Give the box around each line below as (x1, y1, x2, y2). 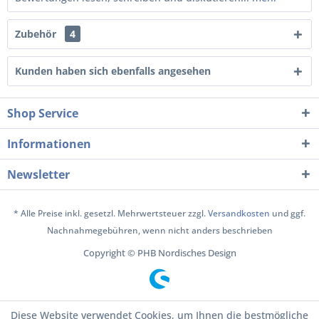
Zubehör (15, 27, 59, 41)
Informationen (7, 136, 91, 152)
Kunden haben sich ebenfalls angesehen (15, 64, 211, 78)
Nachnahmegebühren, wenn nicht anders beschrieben (46, 224, 273, 237)
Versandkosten (208, 207, 270, 220)
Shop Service (7, 105, 78, 121)
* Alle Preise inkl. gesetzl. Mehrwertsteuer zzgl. (14, 207, 208, 220)
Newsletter (7, 167, 70, 182)
